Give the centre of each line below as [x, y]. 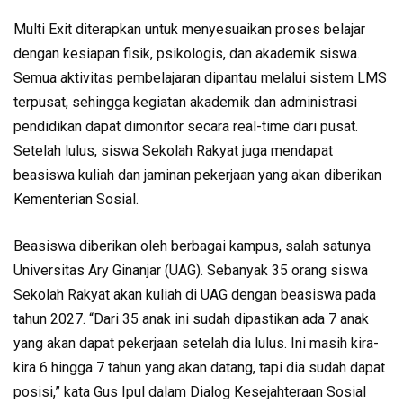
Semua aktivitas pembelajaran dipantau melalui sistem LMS [200, 78]
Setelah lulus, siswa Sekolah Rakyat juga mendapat [173, 151]
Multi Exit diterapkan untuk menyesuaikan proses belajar [189, 29]
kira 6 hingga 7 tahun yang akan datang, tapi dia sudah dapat [199, 367]
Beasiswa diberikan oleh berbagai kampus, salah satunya [192, 246]
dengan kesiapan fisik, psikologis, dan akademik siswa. [187, 54]
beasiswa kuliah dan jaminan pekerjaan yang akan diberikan [197, 175]
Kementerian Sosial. [76, 199]
